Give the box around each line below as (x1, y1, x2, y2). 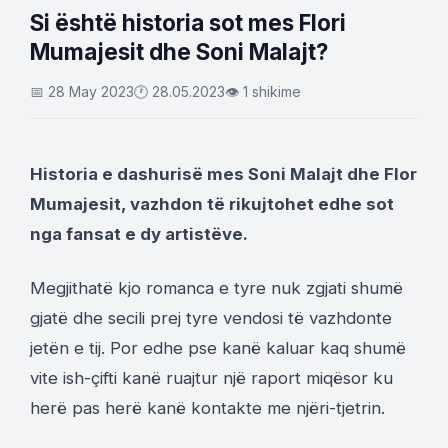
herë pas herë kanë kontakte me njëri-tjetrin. (30, 398, 385, 418)
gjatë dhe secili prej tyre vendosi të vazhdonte (30, 308, 392, 328)
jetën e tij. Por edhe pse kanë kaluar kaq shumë (30, 338, 406, 358)
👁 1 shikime (225, 83, 301, 100)
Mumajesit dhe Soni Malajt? (30, 38, 328, 65)
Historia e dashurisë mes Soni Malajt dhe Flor (30, 164, 417, 184)
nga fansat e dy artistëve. (30, 224, 248, 244)
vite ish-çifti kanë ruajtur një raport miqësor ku (30, 368, 393, 388)
